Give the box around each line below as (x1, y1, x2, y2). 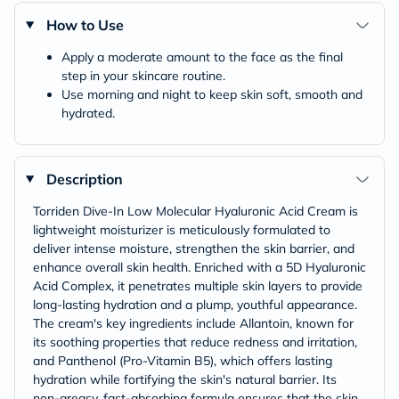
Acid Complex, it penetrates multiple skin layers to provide (33, 277, 362, 294)
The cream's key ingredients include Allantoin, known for (33, 314, 354, 331)
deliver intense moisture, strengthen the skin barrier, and (33, 240, 354, 256)
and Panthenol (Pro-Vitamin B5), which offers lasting (33, 352, 332, 369)
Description (45, 169, 123, 188)
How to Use (45, 15, 124, 34)
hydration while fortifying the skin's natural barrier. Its (33, 370, 337, 387)
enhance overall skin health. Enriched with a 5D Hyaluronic (33, 258, 366, 275)
